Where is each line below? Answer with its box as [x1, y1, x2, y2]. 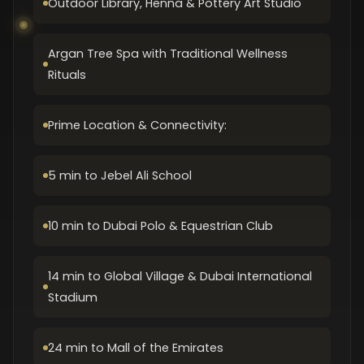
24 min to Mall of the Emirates [48, 340, 223, 356]
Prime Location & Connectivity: [48, 117, 227, 133]
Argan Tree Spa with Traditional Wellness [48, 45, 288, 62]
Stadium [48, 289, 97, 305]
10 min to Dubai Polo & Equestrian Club [48, 218, 273, 234]
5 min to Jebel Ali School [48, 167, 192, 184]
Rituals [48, 67, 86, 83]
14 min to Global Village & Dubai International [48, 268, 312, 284]
